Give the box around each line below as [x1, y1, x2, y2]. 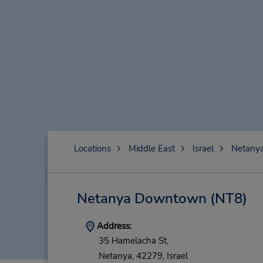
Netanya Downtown [76, 189, 207, 208]
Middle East [128, 143, 175, 154]
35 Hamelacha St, [98, 235, 168, 247]
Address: [94, 220, 131, 232]
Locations [73, 143, 111, 154]
